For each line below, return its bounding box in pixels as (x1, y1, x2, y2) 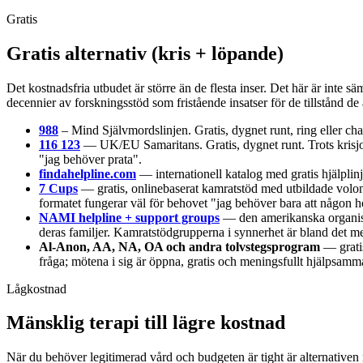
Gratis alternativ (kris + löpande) (6, 42, 284, 64)
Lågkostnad (6, 281, 66, 296)
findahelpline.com (39, 166, 136, 181)
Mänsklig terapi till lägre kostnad (6, 312, 285, 334)
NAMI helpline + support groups (39, 210, 220, 224)
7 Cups (39, 181, 78, 195)
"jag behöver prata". (39, 152, 142, 166)
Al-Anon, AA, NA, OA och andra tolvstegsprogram (39, 239, 320, 254)
